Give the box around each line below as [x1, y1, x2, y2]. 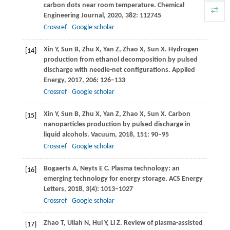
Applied [170, 66, 195, 74]
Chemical [156, 2, 184, 10]
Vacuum [89, 131, 115, 139]
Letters [43, 185, 64, 194]
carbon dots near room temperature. [43, 2, 156, 10]
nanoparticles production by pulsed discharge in [43, 121, 190, 129]
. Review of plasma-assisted [120, 219, 203, 227]
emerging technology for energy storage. [43, 175, 167, 183]
